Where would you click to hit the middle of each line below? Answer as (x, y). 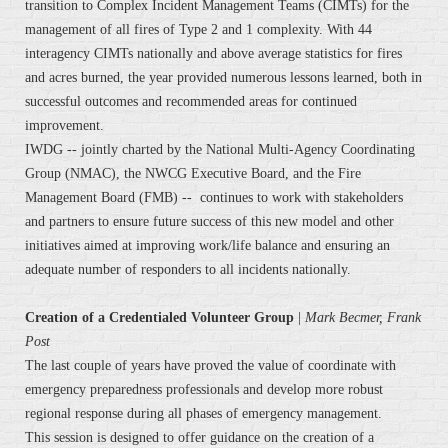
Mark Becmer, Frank (363, 318)
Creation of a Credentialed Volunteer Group (159, 318)
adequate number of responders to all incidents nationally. (188, 270)
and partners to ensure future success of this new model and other (209, 222)
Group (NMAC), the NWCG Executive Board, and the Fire (193, 174)
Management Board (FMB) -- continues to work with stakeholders (214, 198)
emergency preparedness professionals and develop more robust (204, 390)
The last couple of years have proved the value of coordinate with (210, 366)
